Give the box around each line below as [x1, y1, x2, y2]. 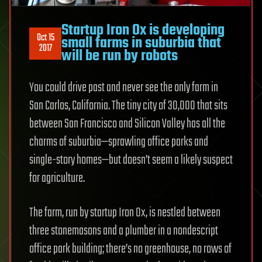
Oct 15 [36, 30, 54, 46]
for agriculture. [29, 168, 85, 189]
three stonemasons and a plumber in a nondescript [29, 221, 218, 242]
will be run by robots [61, 44, 178, 68]
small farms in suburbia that [61, 32, 221, 56]
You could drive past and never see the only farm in [29, 78, 218, 98]
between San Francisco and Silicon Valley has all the [29, 114, 225, 135]
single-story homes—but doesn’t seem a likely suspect [29, 150, 233, 171]
